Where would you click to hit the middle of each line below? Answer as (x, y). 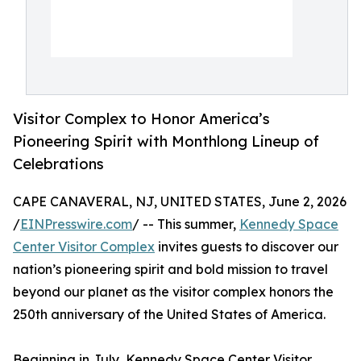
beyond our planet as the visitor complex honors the (173, 292)
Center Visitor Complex (84, 247)
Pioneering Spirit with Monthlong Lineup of (166, 141)
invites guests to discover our (247, 247)
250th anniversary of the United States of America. (169, 315)
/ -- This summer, (186, 224)
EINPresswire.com (76, 224)
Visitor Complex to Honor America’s (141, 119)
